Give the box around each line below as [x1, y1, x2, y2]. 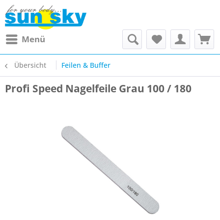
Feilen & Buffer [61, 60, 110, 70]
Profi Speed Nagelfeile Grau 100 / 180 [5, 82, 192, 95]
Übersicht [14, 60, 46, 70]
